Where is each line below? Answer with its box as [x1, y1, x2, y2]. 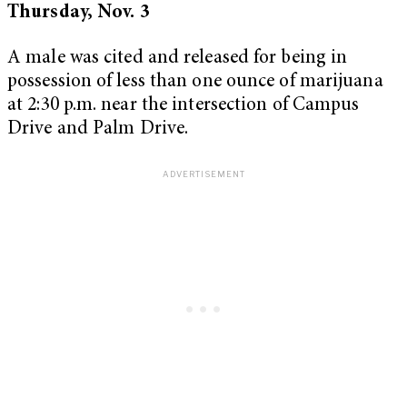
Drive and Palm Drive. [7, 120, 189, 140]
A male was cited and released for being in [7, 49, 348, 69]
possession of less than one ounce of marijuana [7, 73, 383, 93]
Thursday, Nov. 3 [7, 4, 150, 24]
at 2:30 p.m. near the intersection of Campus [7, 96, 360, 116]
